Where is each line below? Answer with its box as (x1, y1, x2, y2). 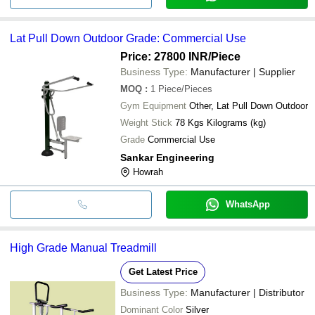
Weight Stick (120, 117, 172, 128)
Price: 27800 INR (120, 50, 208, 63)
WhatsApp (225, 198, 270, 210)
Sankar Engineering (120, 151, 214, 163)
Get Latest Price (128, 266, 198, 277)
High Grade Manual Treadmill (10, 241, 157, 254)
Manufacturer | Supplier (191, 65, 295, 77)
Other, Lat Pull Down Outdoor (189, 100, 308, 111)
